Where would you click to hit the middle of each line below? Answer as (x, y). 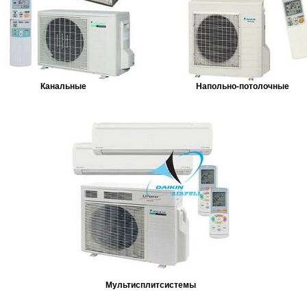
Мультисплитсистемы (151, 285)
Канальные (63, 86)
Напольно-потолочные (243, 86)
